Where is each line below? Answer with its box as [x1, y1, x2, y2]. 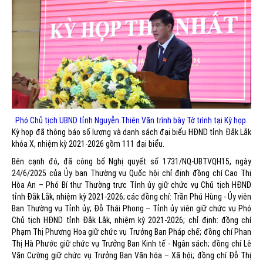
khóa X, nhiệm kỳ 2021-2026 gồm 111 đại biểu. [12, 139, 164, 149]
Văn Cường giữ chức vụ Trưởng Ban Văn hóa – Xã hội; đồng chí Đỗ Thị [12, 251, 251, 261]
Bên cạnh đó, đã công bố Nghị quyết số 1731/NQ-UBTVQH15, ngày [12, 157, 251, 167]
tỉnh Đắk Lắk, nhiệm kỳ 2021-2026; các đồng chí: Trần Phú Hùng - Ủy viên [12, 192, 251, 202]
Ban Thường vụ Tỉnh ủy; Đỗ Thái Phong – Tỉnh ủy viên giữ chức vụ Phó [12, 204, 251, 214]
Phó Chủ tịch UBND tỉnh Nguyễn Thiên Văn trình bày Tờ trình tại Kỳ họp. [15, 116, 248, 126]
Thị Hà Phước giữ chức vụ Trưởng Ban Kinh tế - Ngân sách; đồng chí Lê [12, 239, 251, 249]
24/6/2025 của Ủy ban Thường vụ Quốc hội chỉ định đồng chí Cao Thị [12, 168, 251, 178]
